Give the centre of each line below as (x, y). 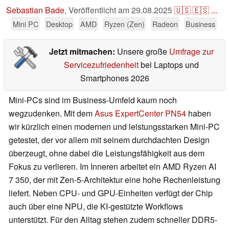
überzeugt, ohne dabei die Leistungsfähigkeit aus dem (107, 153)
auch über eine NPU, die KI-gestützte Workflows (96, 207)
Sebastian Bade (35, 10)
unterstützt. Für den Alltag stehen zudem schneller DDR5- (113, 220)
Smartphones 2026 (114, 78)
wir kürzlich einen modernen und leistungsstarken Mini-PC (114, 127)
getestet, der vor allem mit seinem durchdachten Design (109, 140)
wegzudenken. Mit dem (52, 113)
